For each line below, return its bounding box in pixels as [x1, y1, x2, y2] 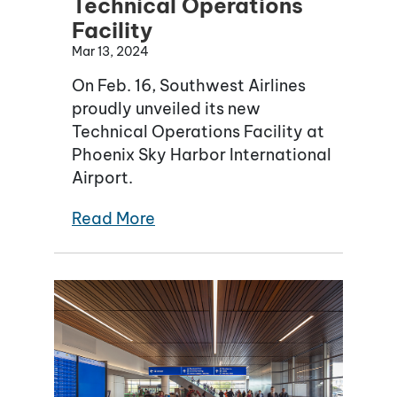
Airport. [72, 167, 133, 188]
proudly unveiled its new [72, 97, 261, 119]
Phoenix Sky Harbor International [72, 144, 331, 165]
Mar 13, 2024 [72, 43, 149, 59]
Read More [72, 207, 155, 229]
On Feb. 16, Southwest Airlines [72, 74, 306, 96]
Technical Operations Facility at [72, 121, 324, 142]
